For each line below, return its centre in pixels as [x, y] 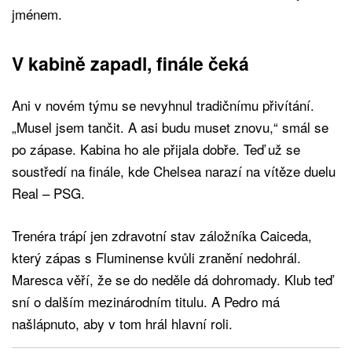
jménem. [37, 13]
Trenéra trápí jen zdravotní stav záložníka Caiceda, [162, 235]
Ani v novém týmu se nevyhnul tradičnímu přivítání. [163, 104]
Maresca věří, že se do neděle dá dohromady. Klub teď [172, 279]
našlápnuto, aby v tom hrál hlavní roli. [122, 323]
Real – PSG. [48, 192]
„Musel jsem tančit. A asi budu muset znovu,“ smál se [170, 126]
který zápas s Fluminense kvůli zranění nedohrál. [156, 257]
